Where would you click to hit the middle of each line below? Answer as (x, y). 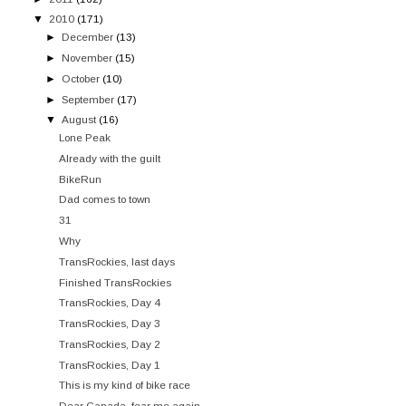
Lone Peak (85, 138)
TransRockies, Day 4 (110, 303)
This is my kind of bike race (125, 385)
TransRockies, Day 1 (110, 364)
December (88, 37)
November (87, 58)
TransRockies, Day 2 (110, 343)
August (79, 120)
